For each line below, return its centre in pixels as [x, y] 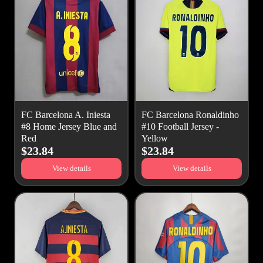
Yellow [155, 139]
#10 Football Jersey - [180, 127]
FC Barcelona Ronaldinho [190, 115]
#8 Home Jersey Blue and [69, 127]
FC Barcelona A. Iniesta [66, 115]
